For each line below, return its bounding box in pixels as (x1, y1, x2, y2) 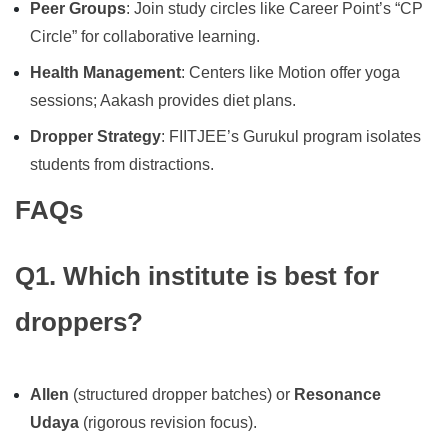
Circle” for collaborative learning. (30, 28, 260, 46)
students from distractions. (30, 156, 214, 174)
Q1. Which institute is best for (15, 262, 379, 291)
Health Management (30, 64, 181, 82)
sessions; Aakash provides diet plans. (30, 92, 296, 110)
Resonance (294, 386, 381, 404)
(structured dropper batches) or (69, 386, 294, 404)
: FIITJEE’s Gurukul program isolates (161, 128, 421, 146)
